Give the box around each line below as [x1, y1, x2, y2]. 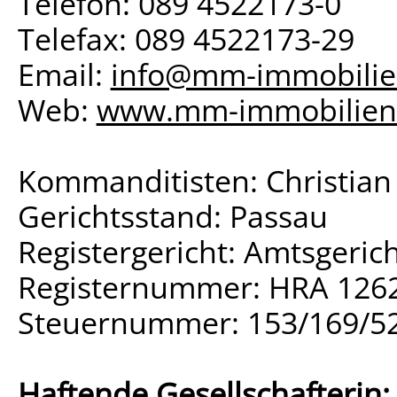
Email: [17, 52, 111, 95]
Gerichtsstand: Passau [17, 194, 328, 237]
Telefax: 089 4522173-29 [17, 17, 354, 59]
